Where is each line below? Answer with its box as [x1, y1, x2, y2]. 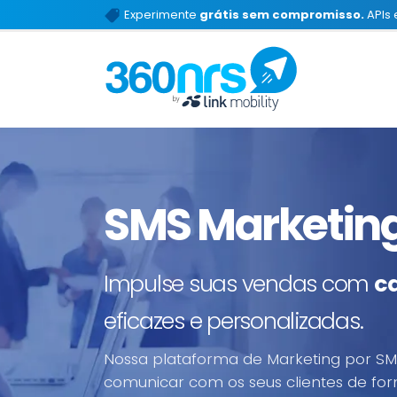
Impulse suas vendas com [104, 268, 374, 300]
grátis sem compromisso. [199, 6, 364, 23]
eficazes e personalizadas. [104, 305, 363, 337]
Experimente [121, 6, 199, 23]
